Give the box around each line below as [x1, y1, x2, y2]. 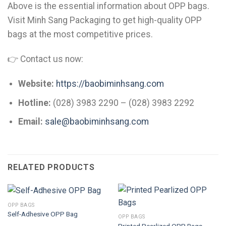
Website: [18, 78, 54, 89]
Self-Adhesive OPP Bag [7, 210, 78, 218]
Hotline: [18, 97, 51, 108]
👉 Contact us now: [8, 54, 83, 65]
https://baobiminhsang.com [55, 78, 164, 89]
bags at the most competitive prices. [8, 29, 153, 40]
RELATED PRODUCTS [8, 162, 95, 172]
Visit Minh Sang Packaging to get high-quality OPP [8, 15, 202, 26]
